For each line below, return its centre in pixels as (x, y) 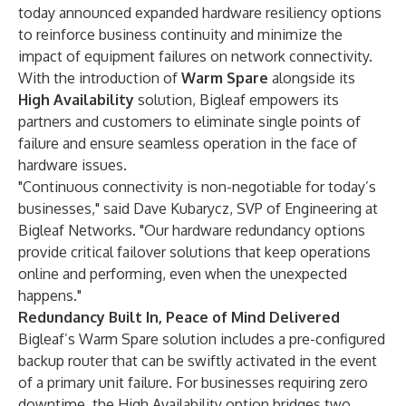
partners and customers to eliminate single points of (189, 121)
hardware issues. (72, 165)
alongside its (312, 78)
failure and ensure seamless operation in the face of (188, 143)
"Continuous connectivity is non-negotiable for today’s (197, 187)
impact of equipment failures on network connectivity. (195, 56)
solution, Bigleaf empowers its (238, 100)
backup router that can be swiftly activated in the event (198, 361)
